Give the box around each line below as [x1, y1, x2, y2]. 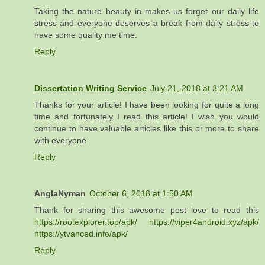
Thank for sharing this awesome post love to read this [34, 205, 259, 215]
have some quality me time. [34, 30, 137, 40]
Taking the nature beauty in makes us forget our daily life [34, 6, 259, 16]
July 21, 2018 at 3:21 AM [150, 83, 243, 93]
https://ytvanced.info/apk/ [34, 228, 128, 238]
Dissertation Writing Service [34, 83, 147, 93]
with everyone [34, 135, 86, 145]
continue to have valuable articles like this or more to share [34, 123, 259, 133]
